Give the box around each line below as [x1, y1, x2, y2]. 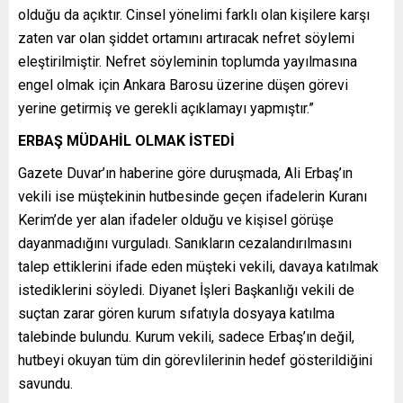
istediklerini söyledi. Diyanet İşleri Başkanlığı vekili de [18, 281, 354, 299]
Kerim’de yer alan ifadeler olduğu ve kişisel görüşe [18, 210, 334, 228]
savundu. [18, 374, 73, 392]
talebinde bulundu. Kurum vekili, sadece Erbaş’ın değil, [18, 327, 354, 345]
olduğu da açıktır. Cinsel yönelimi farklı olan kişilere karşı [18, 5, 370, 23]
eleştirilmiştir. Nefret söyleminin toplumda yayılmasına [18, 52, 357, 70]
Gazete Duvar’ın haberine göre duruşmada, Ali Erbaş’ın [18, 164, 353, 182]
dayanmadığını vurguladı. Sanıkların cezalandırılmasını [18, 234, 352, 252]
